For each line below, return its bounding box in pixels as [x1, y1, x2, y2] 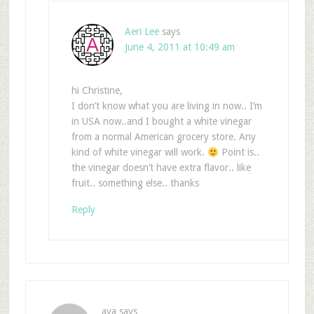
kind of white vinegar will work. [71, 146, 207, 158]
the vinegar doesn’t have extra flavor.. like [71, 162, 251, 174]
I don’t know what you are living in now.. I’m [71, 100, 262, 112]
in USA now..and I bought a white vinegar [71, 116, 252, 128]
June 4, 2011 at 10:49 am [124, 41, 235, 53]
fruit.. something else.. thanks [71, 177, 199, 189]
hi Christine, [71, 85, 123, 97]
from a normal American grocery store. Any [71, 131, 256, 143]
